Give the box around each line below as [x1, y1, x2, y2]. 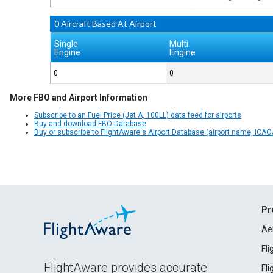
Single [54, 39, 79, 49]
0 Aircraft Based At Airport [54, 18, 157, 29]
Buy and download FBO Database [34, 119, 146, 129]
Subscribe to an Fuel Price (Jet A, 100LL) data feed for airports [34, 111, 241, 120]
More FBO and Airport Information [10, 93, 147, 103]
